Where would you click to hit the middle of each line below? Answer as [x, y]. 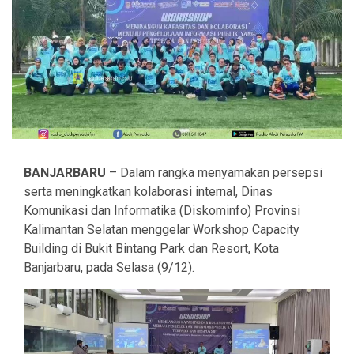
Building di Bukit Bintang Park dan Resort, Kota [151, 249]
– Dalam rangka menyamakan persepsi [214, 173]
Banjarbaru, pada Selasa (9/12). [109, 268]
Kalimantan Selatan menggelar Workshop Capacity [162, 230]
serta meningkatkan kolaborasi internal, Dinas [148, 192]
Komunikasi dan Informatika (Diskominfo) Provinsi [162, 211]
